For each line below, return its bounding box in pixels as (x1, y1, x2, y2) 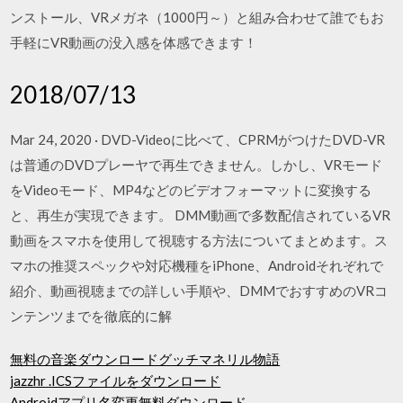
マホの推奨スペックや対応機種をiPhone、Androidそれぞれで (10, 256, 384, 273)
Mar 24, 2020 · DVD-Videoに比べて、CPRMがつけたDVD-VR (10, 130, 386, 148)
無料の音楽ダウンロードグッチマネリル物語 (10, 351, 281, 367)
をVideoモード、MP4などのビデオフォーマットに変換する (10, 181, 372, 198)
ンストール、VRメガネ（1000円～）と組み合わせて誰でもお (10, 9, 385, 25)
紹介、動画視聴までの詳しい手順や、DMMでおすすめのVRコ (10, 282, 389, 299)
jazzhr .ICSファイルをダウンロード (10, 372, 221, 389)
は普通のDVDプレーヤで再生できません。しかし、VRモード (10, 156, 383, 173)
